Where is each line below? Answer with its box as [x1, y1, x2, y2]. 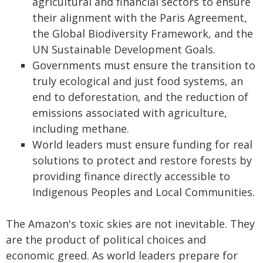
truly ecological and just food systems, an [32, 73, 243, 88]
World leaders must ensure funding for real [32, 137, 252, 151]
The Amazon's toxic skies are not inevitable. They [6, 216, 255, 231]
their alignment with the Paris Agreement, [32, 10, 247, 25]
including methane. [32, 121, 129, 136]
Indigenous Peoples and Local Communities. [32, 184, 255, 199]
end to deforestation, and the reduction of [32, 89, 248, 104]
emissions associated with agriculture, [32, 105, 227, 120]
